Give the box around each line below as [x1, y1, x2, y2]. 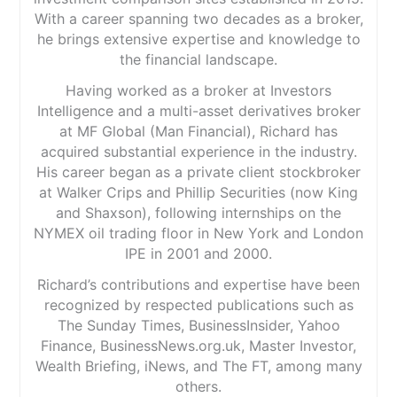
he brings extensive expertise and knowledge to [36, 30, 361, 49]
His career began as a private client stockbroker [36, 163, 361, 182]
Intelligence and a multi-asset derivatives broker [36, 102, 361, 121]
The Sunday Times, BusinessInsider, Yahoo [57, 316, 340, 335]
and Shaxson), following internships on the [56, 204, 341, 222]
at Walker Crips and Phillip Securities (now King [39, 183, 358, 202]
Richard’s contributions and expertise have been [37, 276, 360, 294]
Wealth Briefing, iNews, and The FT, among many [35, 357, 362, 376]
